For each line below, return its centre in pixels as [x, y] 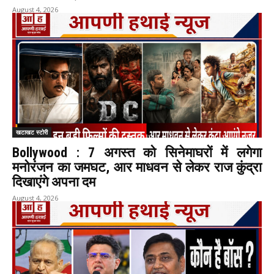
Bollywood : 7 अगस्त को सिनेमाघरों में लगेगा [137, 153]
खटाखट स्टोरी [32, 132]
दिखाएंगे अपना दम [54, 182]
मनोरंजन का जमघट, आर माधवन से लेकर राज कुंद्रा [137, 168]
